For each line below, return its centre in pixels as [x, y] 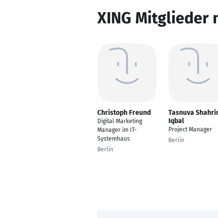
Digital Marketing [120, 121]
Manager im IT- [117, 130]
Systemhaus [114, 139]
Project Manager [190, 129]
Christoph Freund [124, 113]
